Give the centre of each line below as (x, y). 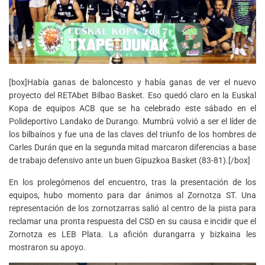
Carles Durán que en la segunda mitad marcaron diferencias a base (132, 148)
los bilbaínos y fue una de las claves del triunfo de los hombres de (132, 135)
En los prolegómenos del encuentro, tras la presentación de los (132, 182)
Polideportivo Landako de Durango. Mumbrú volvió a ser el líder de (132, 122)
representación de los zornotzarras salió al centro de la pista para (132, 209)
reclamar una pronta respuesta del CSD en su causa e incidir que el (132, 222)
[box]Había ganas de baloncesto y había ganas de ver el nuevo (132, 83)
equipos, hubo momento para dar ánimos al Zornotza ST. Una (132, 195)
